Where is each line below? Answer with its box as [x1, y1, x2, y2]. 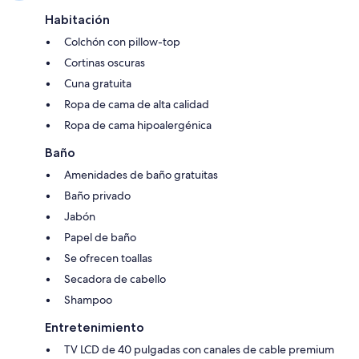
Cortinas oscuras [64, 55, 145, 71]
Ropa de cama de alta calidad [64, 97, 209, 112]
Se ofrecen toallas [64, 251, 152, 266]
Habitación [45, 12, 110, 28]
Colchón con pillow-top [64, 34, 180, 50]
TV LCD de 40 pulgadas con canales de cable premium [64, 342, 334, 357]
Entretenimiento [45, 320, 144, 336]
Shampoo [64, 292, 112, 308]
